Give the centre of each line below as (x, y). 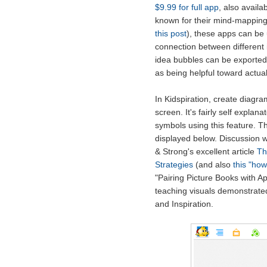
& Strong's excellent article (206, 152)
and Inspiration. (184, 204)
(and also (213, 165)
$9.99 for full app (187, 7)
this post (170, 34)
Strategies (174, 165)
